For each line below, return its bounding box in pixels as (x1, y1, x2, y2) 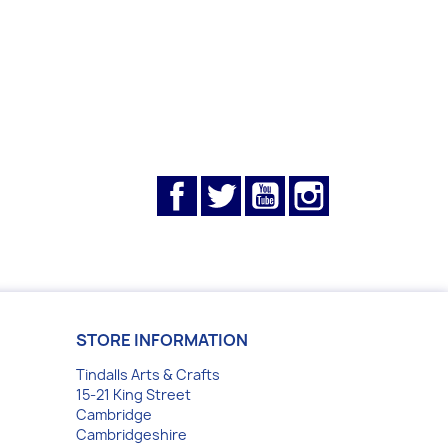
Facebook (197, 175, 271, 197)
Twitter (241, 175, 296, 197)
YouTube (285, 175, 352, 197)
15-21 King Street (76, 385, 191, 404)
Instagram (329, 175, 408, 197)
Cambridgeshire (76, 425, 187, 444)
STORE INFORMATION (76, 329, 248, 351)
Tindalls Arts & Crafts (76, 365, 220, 384)
